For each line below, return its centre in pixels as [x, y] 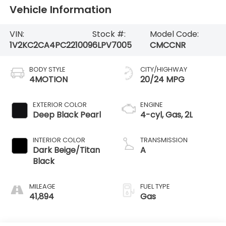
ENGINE [152, 105]
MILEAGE [42, 187]
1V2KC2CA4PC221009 [51, 45]
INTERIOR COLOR [59, 140]
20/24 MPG [162, 80]
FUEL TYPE [155, 187]
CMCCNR [167, 45]
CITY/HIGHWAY [164, 70]
